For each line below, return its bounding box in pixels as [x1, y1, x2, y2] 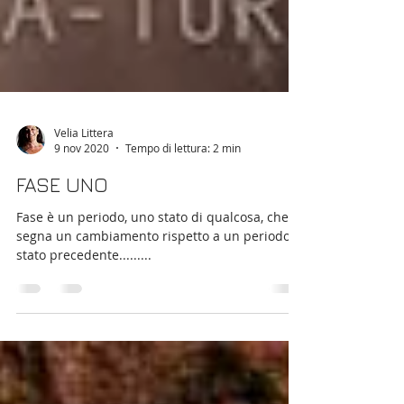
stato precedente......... [16, 327, 151, 344]
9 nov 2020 [54, 222, 109, 236]
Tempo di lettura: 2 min [125, 222, 241, 236]
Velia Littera [54, 206, 114, 221]
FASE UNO [16, 254, 108, 278]
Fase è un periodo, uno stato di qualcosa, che [16, 289, 289, 307]
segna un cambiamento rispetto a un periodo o [16, 308, 301, 326]
